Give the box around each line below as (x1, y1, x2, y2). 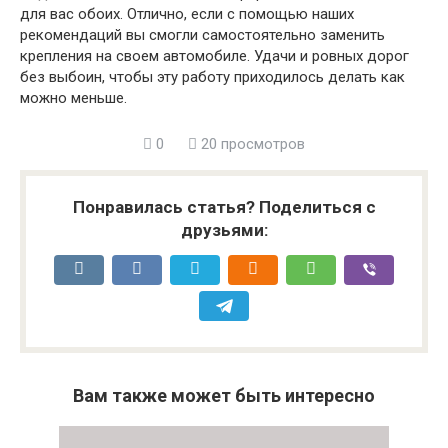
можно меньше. (20, 89, 127, 108)
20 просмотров (197, 135, 305, 154)
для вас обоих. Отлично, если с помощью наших (20, 5, 354, 24)
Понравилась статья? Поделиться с (72, 197, 376, 218)
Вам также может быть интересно (73, 385, 375, 407)
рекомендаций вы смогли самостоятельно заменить (20, 26, 385, 45)
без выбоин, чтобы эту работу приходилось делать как (20, 68, 405, 87)
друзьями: (180, 220, 268, 241)
